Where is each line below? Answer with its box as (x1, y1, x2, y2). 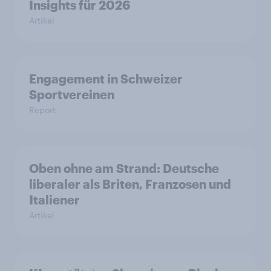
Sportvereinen (29, 87, 114, 102)
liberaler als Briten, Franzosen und (29, 177, 231, 191)
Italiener (29, 192, 80, 207)
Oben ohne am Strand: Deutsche (29, 161, 219, 175)
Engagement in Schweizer (29, 71, 183, 86)
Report (29, 105, 56, 115)
